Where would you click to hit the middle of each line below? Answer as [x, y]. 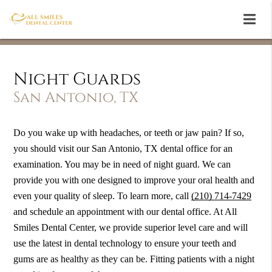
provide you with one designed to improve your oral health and [134, 180]
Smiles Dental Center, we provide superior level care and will [131, 228]
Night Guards [77, 80]
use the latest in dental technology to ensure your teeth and [125, 243]
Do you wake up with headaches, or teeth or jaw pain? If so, [129, 133]
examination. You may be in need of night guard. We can [122, 165]
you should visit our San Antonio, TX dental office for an [123, 149]
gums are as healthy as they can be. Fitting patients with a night [134, 259]
